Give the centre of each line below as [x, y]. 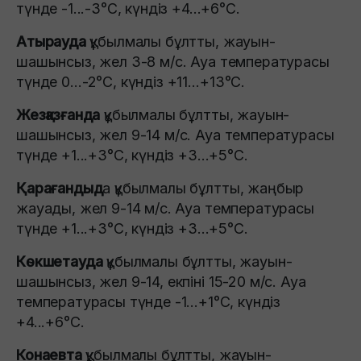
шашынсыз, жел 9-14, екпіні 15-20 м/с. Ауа [161, 281]
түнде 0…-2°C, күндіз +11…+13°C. [131, 81]
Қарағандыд [60, 188]
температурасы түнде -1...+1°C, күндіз [149, 301]
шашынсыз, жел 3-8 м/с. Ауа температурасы [173, 61]
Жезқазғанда [58, 114]
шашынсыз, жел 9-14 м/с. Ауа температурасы [175, 135]
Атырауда [53, 41]
